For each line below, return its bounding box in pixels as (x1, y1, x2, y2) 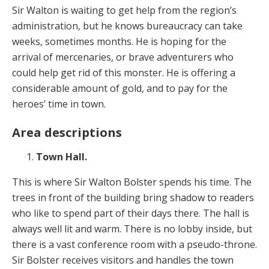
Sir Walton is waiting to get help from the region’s (12, 3, 237, 17)
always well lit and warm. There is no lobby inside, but (12, 222, 252, 235)
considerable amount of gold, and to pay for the (12, 81, 228, 95)
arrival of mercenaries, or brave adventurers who (12, 50, 234, 64)
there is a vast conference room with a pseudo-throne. (12, 237, 257, 251)
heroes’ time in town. (12, 97, 106, 110)
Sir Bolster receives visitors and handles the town (12, 253, 234, 267)
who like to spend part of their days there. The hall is (12, 206, 249, 220)
